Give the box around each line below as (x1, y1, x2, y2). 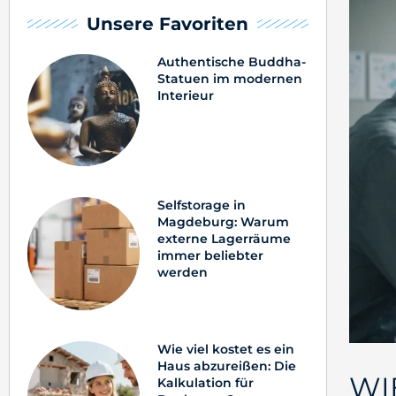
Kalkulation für (157, 374, 255, 391)
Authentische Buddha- (157, 54, 307, 71)
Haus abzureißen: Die (157, 357, 297, 374)
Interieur (157, 88, 215, 104)
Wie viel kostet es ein (157, 340, 295, 357)
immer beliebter (157, 247, 264, 264)
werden (157, 264, 209, 281)
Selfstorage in (157, 197, 247, 214)
